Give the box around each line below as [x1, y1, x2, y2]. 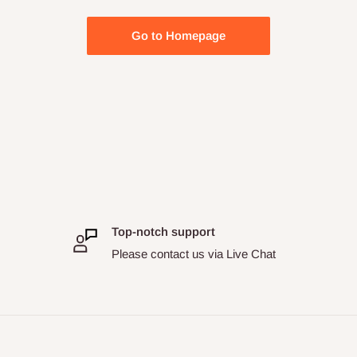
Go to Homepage [131, 29, 226, 42]
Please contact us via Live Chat [112, 247, 277, 261]
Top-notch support [112, 225, 216, 238]
